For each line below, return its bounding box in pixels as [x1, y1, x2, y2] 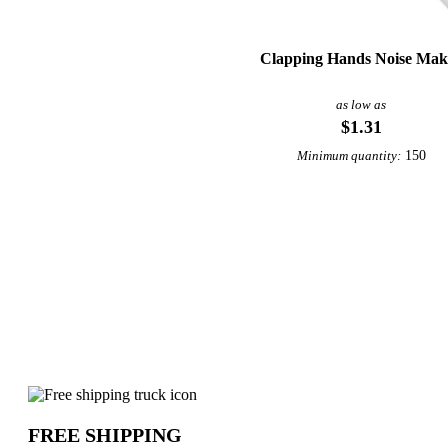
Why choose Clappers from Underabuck [27, 384, 439, 411]
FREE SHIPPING [28, 423, 182, 446]
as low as [336, 97, 387, 112]
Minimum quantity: [296, 148, 401, 163]
